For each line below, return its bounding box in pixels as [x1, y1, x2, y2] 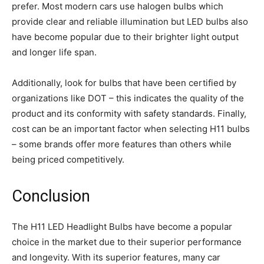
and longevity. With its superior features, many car [12, 251, 220, 263]
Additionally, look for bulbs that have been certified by [12, 77, 236, 88]
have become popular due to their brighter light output [12, 31, 239, 42]
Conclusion [12, 186, 90, 206]
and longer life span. [12, 46, 97, 58]
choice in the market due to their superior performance [12, 236, 242, 247]
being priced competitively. [12, 153, 124, 165]
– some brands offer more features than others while [12, 138, 232, 150]
